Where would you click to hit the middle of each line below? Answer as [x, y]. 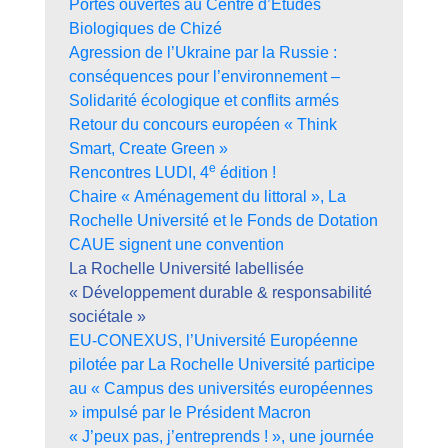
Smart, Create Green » [148, 149]
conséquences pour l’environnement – [204, 77]
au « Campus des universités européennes [221, 389]
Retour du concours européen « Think [203, 125]
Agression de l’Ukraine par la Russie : [203, 53]
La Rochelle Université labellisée [186, 269]
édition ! [246, 173]
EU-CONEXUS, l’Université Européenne [213, 341]
